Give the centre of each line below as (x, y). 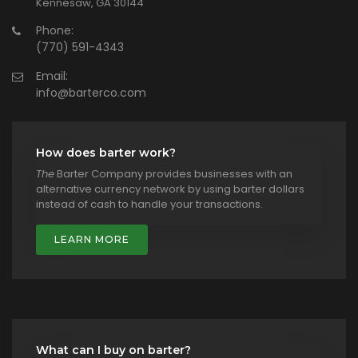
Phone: (55, 30)
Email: (52, 76)
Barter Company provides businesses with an (173, 173)
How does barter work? (106, 152)
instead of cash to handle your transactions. (149, 204)
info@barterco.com (91, 92)
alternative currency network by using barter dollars (170, 189)
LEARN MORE (92, 239)
